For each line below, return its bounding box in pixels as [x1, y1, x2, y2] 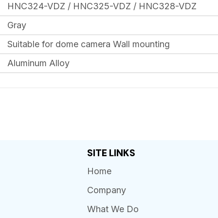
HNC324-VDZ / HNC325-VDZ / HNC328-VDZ [7, 1, 197, 12]
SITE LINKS [87, 147, 135, 160]
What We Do [87, 204, 139, 215]
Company [87, 185, 126, 196]
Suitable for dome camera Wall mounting [7, 39, 170, 50]
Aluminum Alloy [7, 58, 70, 69]
